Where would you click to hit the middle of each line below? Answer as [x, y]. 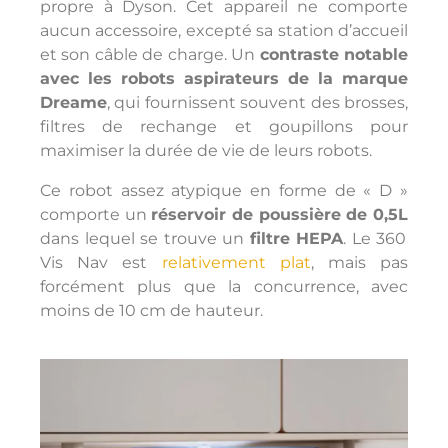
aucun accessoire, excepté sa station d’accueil [224, 31]
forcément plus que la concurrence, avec [224, 287]
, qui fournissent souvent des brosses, [257, 103]
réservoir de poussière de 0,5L [280, 215]
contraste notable [334, 55]
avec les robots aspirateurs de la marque [224, 79]
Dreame [73, 103]
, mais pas [359, 263]
